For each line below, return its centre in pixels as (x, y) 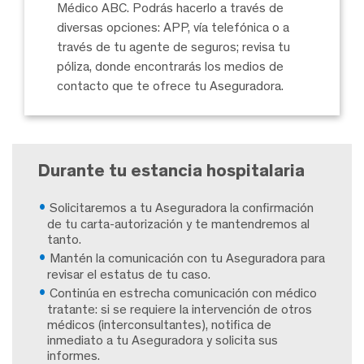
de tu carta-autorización (115, 223)
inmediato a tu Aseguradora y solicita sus (162, 340)
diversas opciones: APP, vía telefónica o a (173, 27)
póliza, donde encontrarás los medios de (170, 66)
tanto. (64, 239)
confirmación (278, 207)
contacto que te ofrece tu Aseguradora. (170, 85)
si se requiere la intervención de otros (205, 309)
